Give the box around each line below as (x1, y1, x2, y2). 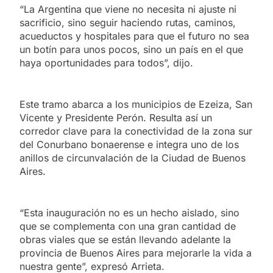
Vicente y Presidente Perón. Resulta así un (19, 111, 212, 124)
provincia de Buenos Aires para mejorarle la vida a (19, 246, 252, 259)
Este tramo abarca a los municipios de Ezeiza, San (19, 97, 252, 110)
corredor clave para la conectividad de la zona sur (19, 124, 252, 137)
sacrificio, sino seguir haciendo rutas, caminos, (19, 16, 236, 29)
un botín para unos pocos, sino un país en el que (19, 43, 243, 55)
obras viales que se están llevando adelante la (19, 233, 231, 246)
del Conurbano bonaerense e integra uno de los (19, 138, 239, 151)
